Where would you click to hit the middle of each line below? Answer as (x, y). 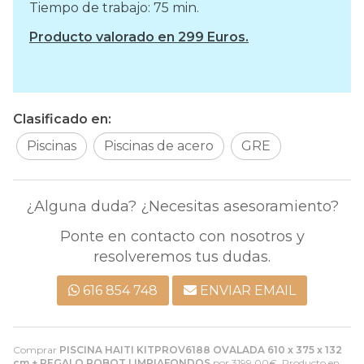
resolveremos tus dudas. (182, 256)
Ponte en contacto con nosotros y (182, 236)
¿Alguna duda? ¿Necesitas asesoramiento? (182, 206)
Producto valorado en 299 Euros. (139, 37)
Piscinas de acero (159, 145)
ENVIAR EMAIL (248, 290)
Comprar (36, 349)
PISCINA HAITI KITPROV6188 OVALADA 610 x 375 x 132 (201, 349)
